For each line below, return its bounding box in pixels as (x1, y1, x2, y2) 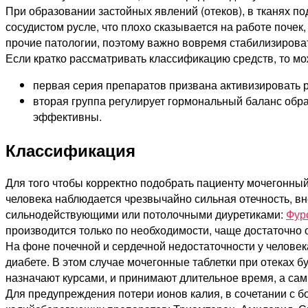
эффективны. (33, 108, 102, 124)
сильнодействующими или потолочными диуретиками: (5, 206, 286, 223)
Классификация (5, 137, 135, 162)
